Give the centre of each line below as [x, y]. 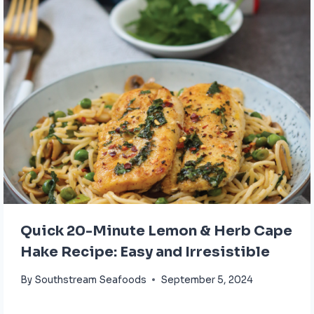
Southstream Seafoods [91, 280]
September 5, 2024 [207, 280]
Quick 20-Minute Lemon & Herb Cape [156, 231]
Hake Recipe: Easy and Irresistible [145, 252]
